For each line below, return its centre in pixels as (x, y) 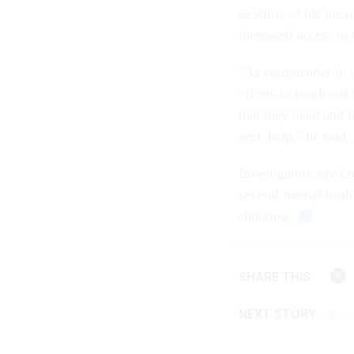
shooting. (265, 216)
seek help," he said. (294, 136)
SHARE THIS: (280, 277)
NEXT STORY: (279, 314)
